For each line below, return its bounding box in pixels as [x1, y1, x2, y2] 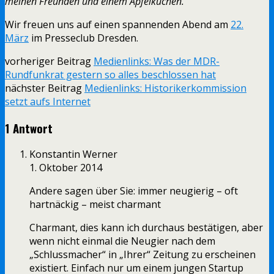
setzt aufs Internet [5, 94, 91, 108]
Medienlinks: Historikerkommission [84, 81, 246, 95]
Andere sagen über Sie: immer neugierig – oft [29, 184, 238, 198]
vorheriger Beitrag [5, 54, 94, 68]
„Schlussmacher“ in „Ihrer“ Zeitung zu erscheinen [29, 248, 256, 262]
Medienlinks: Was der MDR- [94, 54, 220, 68]
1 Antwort [5, 119, 53, 136]
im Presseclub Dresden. [29, 31, 138, 45]
